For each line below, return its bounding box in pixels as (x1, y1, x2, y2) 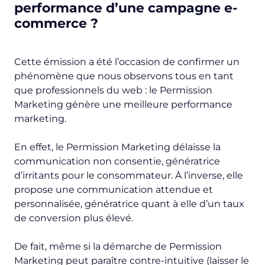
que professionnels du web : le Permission (14, 84, 212, 96)
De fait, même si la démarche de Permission (14, 240, 222, 252)
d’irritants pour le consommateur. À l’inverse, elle (14, 169, 243, 181)
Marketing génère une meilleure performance (14, 98, 232, 110)
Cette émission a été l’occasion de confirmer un (14, 56, 240, 67)
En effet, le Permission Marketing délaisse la (14, 141, 221, 153)
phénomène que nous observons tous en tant (14, 70, 234, 82)
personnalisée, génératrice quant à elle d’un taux (14, 198, 244, 209)
